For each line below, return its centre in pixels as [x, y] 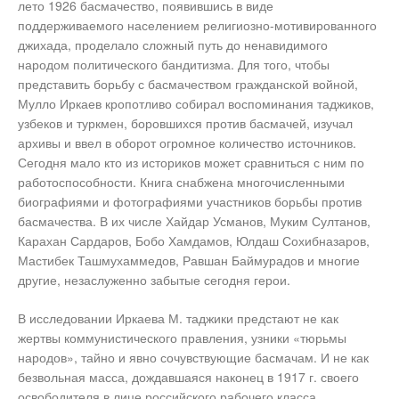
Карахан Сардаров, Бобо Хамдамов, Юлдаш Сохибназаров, [194, 241]
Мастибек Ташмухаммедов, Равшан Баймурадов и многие [189, 261]
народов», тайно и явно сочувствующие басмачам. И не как [193, 358]
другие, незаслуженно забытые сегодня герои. [154, 280]
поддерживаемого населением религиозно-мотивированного [197, 25]
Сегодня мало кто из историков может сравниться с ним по [191, 163]
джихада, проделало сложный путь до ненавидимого [173, 45]
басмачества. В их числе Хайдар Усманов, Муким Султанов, [194, 221]
